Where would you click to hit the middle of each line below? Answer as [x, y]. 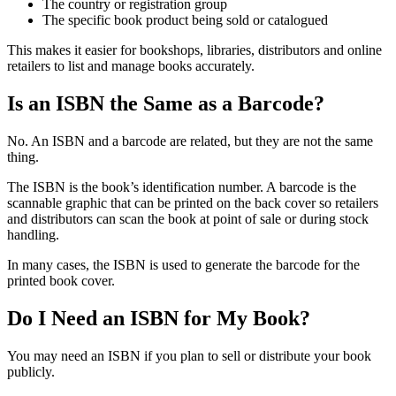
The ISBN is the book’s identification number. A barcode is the [182, 187]
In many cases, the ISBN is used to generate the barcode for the [183, 265]
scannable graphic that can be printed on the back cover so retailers [193, 203]
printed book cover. [61, 281]
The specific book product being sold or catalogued [185, 20]
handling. [33, 235]
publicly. [31, 372]
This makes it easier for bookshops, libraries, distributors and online [194, 50]
